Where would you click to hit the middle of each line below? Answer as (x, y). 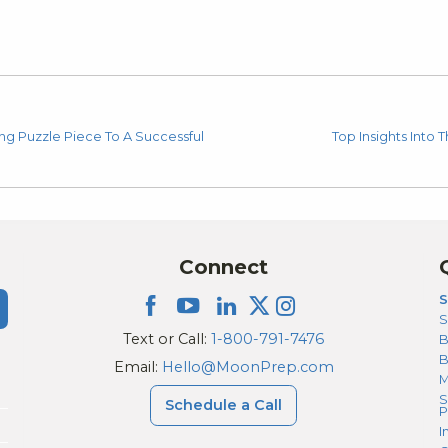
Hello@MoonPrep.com (247, 367)
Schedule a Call (223, 405)
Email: (137, 367)
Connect (223, 266)
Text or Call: (167, 338)
